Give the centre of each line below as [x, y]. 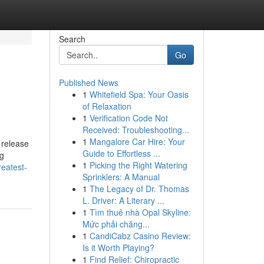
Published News [88, 82]
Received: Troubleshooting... [136, 130]
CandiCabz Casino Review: [140, 236]
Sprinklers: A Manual [121, 177]
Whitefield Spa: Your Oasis [139, 94]
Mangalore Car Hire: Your [137, 141]
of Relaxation [107, 106]
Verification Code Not [128, 118]
